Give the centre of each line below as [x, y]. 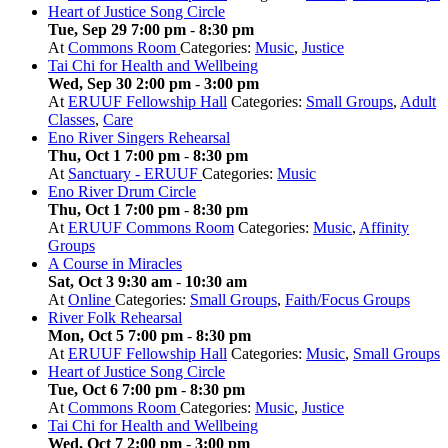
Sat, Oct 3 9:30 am [110, 282]
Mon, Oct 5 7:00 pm [115, 336]
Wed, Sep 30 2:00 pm [119, 84]
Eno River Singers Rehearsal [139, 138]
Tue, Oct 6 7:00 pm [112, 390]
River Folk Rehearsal [115, 318]
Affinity [384, 228]
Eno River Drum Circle [122, 192]
